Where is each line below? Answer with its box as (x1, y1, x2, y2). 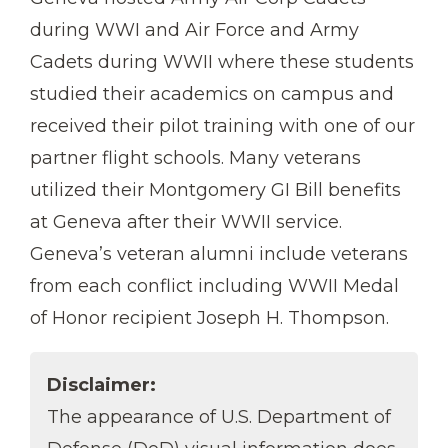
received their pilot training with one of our (30, 114, 415, 137)
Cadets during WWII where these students (30, 50, 414, 73)
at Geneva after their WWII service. (30, 210, 342, 233)
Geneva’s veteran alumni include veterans (30, 242, 408, 265)
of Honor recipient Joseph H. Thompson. (30, 306, 389, 329)
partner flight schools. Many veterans (30, 146, 361, 169)
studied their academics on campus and (30, 82, 394, 105)
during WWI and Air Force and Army (30, 18, 359, 41)
